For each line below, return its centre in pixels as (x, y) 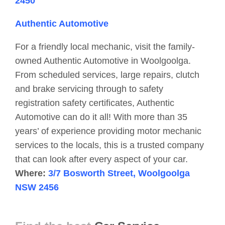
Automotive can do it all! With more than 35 (101, 117)
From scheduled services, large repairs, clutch (107, 75)
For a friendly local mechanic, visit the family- (105, 47)
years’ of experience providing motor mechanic (108, 131)
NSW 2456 (37, 188)
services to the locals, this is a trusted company (109, 145)
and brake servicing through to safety (89, 89)
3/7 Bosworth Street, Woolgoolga (119, 174)
